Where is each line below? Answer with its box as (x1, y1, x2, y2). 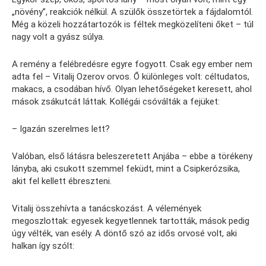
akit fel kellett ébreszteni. (12, 175, 112, 186)
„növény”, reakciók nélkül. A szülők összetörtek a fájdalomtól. (12, 6, 253, 17)
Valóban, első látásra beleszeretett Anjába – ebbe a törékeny (12, 150, 252, 161)
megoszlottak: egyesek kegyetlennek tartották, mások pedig (12, 215, 249, 226)
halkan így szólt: (12, 240, 74, 251)
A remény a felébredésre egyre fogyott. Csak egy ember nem (12, 58, 252, 69)
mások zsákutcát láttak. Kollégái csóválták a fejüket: (12, 96, 220, 107)
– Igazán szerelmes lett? (12, 123, 110, 134)
